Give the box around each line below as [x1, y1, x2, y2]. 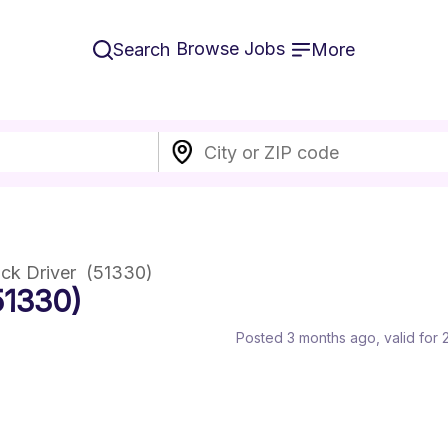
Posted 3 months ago [236, 329, 376, 346]
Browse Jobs [176, 38, 285, 59]
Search [113, 39, 170, 60]
